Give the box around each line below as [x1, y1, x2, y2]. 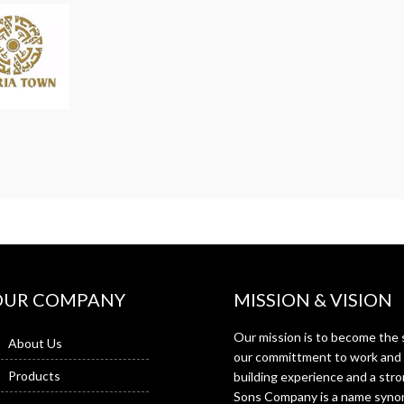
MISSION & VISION [234, 288, 392, 310]
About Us [7, 335, 62, 351]
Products [7, 367, 60, 383]
